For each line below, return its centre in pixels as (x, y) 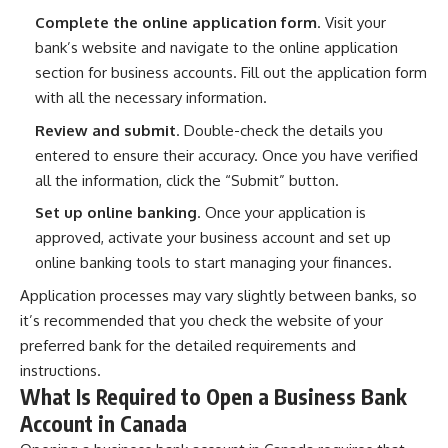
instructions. (60, 370)
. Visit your (351, 23)
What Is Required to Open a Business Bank (213, 396)
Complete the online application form (176, 23)
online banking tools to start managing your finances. (213, 263)
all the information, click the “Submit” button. (187, 180)
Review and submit (105, 130)
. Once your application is (281, 213)
